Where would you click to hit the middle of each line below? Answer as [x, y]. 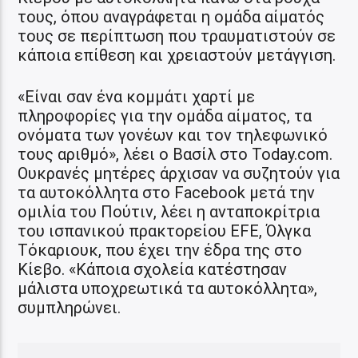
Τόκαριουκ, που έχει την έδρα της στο [160, 250]
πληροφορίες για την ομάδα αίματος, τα [165, 115]
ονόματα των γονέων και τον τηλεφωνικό [173, 135]
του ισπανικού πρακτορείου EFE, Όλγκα [165, 231]
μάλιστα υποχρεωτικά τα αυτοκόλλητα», [168, 288]
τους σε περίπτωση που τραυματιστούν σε [177, 36]
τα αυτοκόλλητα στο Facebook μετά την [167, 192]
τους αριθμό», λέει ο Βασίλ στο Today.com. [175, 154]
